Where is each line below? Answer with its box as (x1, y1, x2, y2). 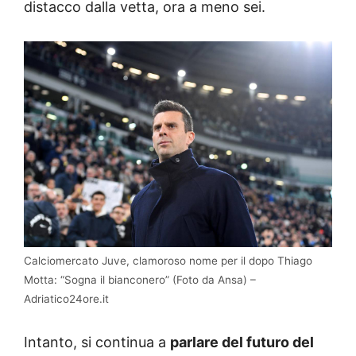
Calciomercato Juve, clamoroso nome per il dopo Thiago (24, 254, 312, 268)
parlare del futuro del (170, 334, 314, 351)
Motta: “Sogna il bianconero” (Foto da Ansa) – (24, 273, 256, 287)
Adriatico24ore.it (24, 292, 109, 306)
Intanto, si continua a (24, 334, 170, 351)
